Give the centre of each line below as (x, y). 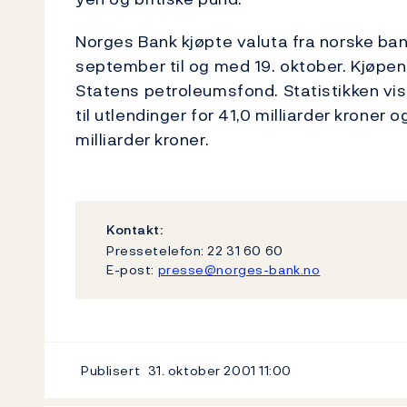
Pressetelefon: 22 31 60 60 (195, 250)
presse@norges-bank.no (239, 269)
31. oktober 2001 (202, 370)
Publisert (111, 370)
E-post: (132, 269)
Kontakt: (135, 229)
